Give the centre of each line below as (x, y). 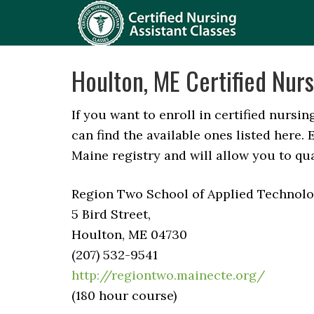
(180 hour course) (124, 295)
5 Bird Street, (111, 214)
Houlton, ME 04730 (129, 234)
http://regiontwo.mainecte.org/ (168, 275)
